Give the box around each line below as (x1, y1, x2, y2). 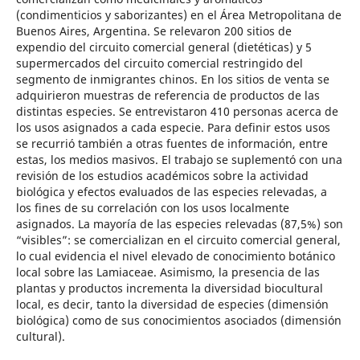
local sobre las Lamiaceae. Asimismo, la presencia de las (15, 264, 320, 280)
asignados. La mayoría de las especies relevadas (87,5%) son (15, 215, 343, 231)
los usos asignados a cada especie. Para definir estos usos (15, 119, 330, 135)
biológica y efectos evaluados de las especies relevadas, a (15, 183, 327, 199)
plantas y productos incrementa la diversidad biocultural (15, 280, 323, 296)
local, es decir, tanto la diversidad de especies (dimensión (15, 296, 329, 312)
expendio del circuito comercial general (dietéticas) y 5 (15, 39, 312, 55)
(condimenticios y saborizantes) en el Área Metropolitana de (15, 6, 342, 22)
